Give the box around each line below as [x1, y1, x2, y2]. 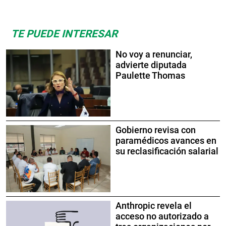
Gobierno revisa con [116, 125, 196, 135]
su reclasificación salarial [116, 146, 218, 156]
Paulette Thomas [116, 70, 185, 81]
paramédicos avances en [116, 135, 216, 146]
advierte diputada [116, 60, 187, 70]
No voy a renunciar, [116, 49, 192, 60]
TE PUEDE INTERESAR [11, 27, 118, 40]
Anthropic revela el [116, 200, 192, 211]
